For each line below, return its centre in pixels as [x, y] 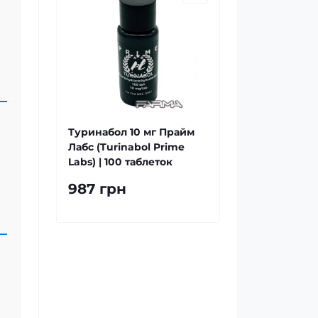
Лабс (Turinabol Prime [126, 147]
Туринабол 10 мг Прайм [131, 132]
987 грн [97, 189]
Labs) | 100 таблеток [120, 162]
